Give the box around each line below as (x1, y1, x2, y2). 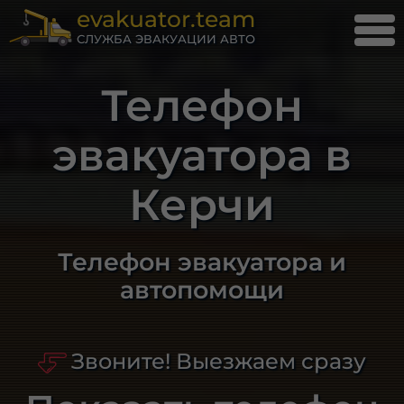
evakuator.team (77, 5, 256, 33)
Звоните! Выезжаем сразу (70, 348, 366, 374)
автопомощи (119, 275, 284, 305)
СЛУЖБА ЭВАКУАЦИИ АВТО (77, 32, 256, 47)
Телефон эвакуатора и (57, 247, 346, 277)
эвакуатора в (51, 129, 352, 181)
